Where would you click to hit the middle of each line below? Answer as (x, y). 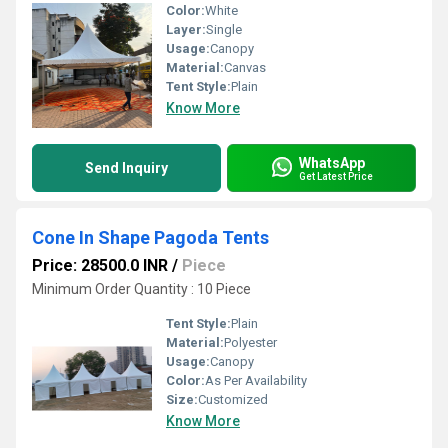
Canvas (245, 67)
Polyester (250, 342)
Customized (233, 399)
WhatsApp (332, 162)
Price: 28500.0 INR (100, 265)
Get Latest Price (336, 176)
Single (224, 29)
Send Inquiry (126, 168)
